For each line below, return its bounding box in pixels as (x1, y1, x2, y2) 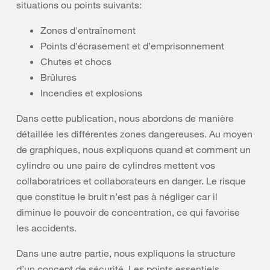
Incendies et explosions (40, 87, 142, 99)
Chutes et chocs (40, 55, 111, 67)
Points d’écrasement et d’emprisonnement (40, 40, 224, 52)
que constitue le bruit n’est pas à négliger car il (16, 190, 218, 202)
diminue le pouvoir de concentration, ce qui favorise (16, 206, 240, 218)
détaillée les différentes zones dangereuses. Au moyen (16, 128, 253, 140)
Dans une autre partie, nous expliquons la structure (16, 247, 236, 259)
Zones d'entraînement (40, 24, 136, 36)
